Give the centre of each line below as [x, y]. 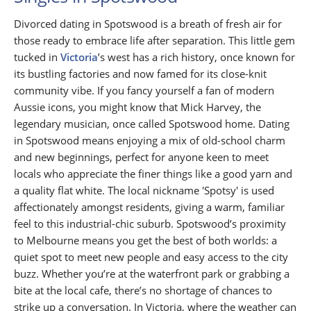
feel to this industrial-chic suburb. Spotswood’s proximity [150, 224]
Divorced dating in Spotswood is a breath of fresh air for [148, 24]
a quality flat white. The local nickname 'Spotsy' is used [144, 191]
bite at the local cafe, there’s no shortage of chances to [143, 291]
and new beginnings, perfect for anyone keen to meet [141, 157]
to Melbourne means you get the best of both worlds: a [145, 241]
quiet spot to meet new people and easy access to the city [151, 257]
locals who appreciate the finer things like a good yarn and [153, 174]
